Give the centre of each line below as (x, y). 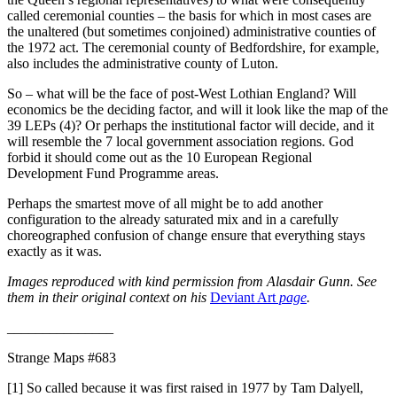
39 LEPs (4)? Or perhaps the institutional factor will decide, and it (191, 126)
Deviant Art (243, 298)
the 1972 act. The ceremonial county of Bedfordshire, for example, (193, 48)
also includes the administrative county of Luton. (143, 64)
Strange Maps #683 (62, 358)
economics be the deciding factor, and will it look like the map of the (198, 110)
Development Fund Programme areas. (115, 174)
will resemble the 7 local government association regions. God (180, 142)
